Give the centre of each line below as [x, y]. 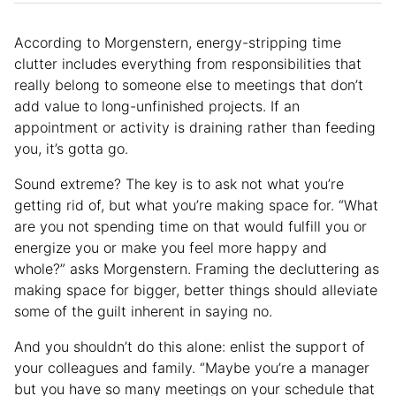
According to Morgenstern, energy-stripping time [178, 42]
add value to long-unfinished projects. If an [157, 106]
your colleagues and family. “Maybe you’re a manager [192, 367]
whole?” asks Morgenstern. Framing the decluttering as [197, 268]
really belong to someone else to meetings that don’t [189, 84]
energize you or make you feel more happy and [171, 247]
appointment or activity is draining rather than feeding [195, 127]
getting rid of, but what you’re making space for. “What [196, 205]
